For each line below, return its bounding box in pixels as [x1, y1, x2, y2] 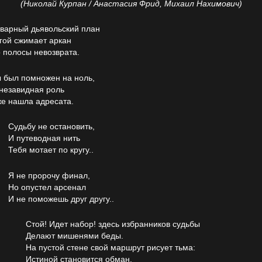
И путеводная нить [8, 133, 80, 143]
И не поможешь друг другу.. [8, 194, 114, 204]
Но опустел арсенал [8, 182, 86, 192]
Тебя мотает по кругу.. [8, 145, 94, 155]
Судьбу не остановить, [8, 122, 95, 132]
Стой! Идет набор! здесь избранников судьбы [26, 219, 200, 229]
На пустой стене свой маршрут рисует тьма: [26, 242, 195, 252]
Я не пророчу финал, [8, 170, 90, 180]
